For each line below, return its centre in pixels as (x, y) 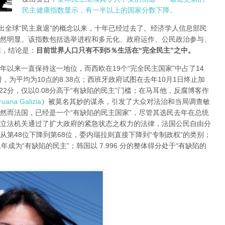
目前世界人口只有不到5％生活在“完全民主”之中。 (116, 50)
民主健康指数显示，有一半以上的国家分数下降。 (99, 10)
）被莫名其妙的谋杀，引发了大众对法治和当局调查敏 (126, 102)
